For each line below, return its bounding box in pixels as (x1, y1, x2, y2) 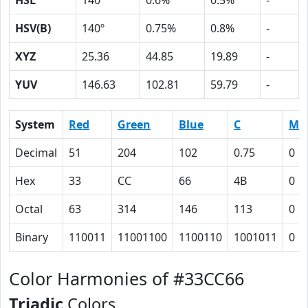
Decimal (15, 145, 57, 160)
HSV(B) (15, 21, 51, 36)
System (15, 117, 55, 132)
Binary (15, 230, 48, 245)
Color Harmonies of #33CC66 (9, 267, 244, 290)
